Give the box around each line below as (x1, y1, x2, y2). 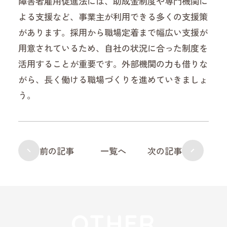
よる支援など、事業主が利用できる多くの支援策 (18, 10, 208, 23)
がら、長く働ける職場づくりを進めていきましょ (18, 72, 208, 86)
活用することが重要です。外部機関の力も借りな (18, 57, 208, 70)
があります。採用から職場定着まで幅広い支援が (18, 25, 208, 39)
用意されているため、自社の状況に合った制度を (18, 41, 208, 54)
